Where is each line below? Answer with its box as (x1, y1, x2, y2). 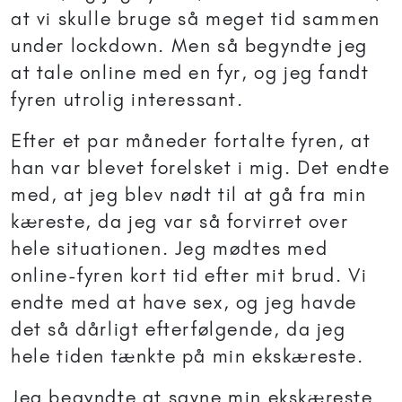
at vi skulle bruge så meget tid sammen (11, 7, 380, 31)
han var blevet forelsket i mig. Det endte (11, 156, 390, 179)
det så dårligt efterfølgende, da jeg (11, 318, 346, 341)
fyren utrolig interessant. (11, 88, 244, 111)
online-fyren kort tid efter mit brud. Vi (11, 264, 369, 287)
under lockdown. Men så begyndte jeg (11, 34, 369, 57)
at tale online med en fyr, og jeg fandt (11, 61, 370, 84)
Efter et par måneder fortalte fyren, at (11, 129, 371, 153)
